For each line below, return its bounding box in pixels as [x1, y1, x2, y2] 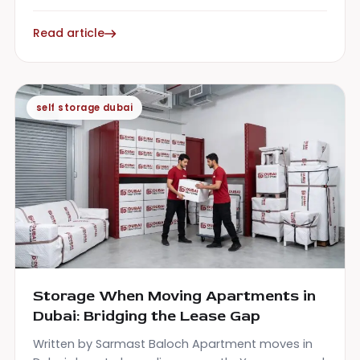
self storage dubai [36, 101, 133, 115]
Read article [33, 25, 104, 42]
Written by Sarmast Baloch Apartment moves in [33, 336, 313, 353]
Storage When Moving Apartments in [33, 286, 316, 306]
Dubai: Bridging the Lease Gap [33, 306, 260, 326]
